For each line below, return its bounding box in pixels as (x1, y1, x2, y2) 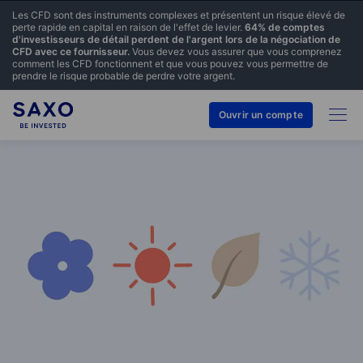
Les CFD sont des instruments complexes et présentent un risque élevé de (12, 9, 345, 21)
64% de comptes (245, 21, 325, 33)
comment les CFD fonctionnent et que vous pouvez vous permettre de (12, 58, 328, 70)
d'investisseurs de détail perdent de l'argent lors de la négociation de (12, 33, 340, 45)
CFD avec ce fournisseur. (12, 45, 130, 58)
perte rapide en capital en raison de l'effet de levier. (12, 21, 245, 33)
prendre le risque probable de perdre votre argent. (12, 70, 235, 82)
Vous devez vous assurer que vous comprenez (130, 45, 342, 58)
